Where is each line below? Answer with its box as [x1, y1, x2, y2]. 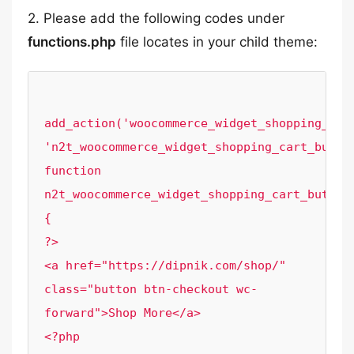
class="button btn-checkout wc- [44, 282, 258, 296]
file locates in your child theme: [116, 34, 318, 50]
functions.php [28, 34, 116, 50]
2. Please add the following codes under [28, 10, 284, 26]
